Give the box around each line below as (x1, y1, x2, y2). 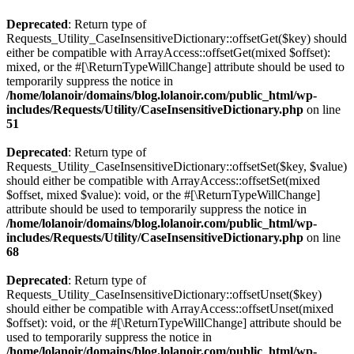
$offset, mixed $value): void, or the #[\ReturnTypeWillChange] (6, 188, 320, 201)
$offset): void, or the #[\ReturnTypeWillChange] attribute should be (6, 316, 341, 330)
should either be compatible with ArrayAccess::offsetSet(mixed (6, 174, 320, 187)
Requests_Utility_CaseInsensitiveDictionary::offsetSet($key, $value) (6, 160, 347, 173)
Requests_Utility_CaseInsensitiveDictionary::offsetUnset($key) (6, 288, 322, 301)
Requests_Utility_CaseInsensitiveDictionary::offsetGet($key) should (6, 32, 347, 45)
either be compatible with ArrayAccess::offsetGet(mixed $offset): (6, 46, 330, 59)
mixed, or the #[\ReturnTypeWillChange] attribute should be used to (6, 60, 345, 73)
